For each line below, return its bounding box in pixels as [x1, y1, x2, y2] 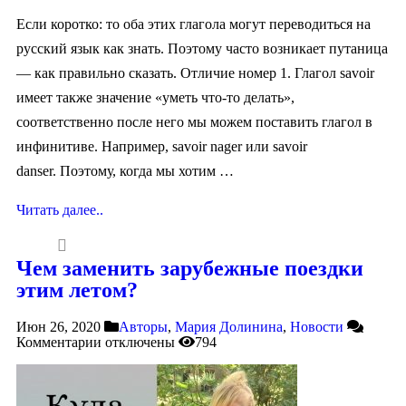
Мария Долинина [175, 318, 283, 334]
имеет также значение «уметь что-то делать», [16, 90, 295, 106]
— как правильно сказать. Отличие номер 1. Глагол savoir [16, 65, 374, 82]
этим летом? [16, 277, 138, 302]
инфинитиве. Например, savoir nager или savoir [16, 139, 307, 155]
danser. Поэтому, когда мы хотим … [16, 163, 234, 179]
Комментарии [16, 333, 101, 350]
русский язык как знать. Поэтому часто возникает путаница [16, 41, 388, 57]
